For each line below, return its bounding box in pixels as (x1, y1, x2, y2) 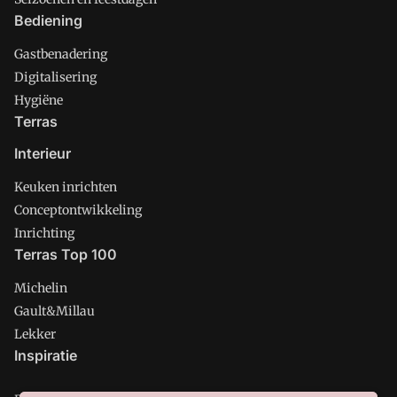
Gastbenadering (14, 46, 107, 62)
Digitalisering (14, 69, 97, 85)
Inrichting (14, 225, 74, 241)
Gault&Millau (14, 303, 95, 319)
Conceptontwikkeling (14, 202, 142, 218)
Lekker (14, 326, 56, 342)
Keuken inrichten (14, 179, 117, 195)
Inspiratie (14, 346, 77, 364)
